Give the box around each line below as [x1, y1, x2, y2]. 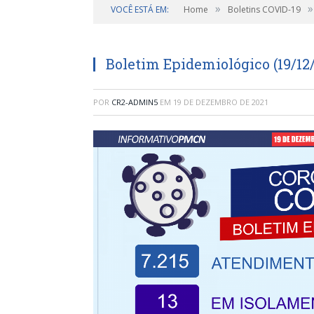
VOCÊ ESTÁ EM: [111, 4, 169, 15]
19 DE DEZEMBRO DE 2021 [173, 97, 268, 107]
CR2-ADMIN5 [111, 97, 158, 107]
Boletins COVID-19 [228, 4, 301, 15]
